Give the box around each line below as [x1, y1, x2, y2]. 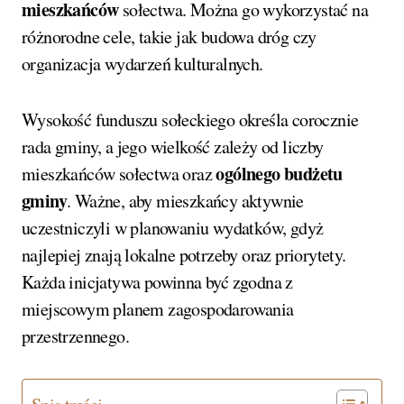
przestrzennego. [22, 324, 130, 349]
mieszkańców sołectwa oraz [22, 161, 216, 187]
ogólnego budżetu [216, 161, 343, 188]
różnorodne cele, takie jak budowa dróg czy [22, 24, 317, 50]
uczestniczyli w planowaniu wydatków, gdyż [22, 216, 324, 241]
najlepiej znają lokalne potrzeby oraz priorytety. [22, 243, 346, 268]
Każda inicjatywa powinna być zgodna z [22, 270, 293, 295]
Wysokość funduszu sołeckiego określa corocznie [22, 107, 359, 133]
